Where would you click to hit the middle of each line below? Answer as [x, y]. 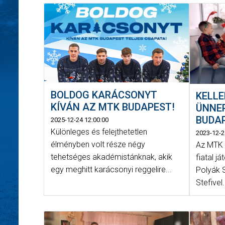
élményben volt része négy [98, 144]
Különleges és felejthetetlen [99, 132]
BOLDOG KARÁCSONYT [104, 95]
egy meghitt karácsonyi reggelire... [111, 169]
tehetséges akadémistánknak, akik [111, 157]
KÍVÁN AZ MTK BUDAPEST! [113, 107]
